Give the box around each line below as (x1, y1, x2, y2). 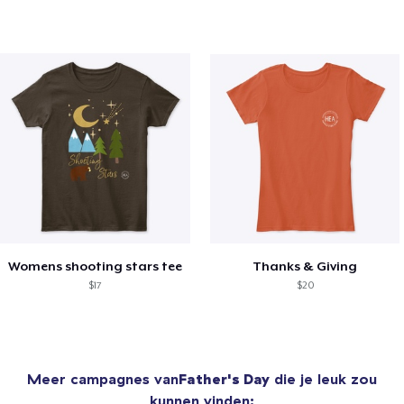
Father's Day (179, 369, 270, 388)
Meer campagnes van (27, 369, 179, 388)
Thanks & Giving (252, 258, 358, 273)
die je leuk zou (270, 369, 377, 388)
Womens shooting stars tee (7, 258, 182, 273)
